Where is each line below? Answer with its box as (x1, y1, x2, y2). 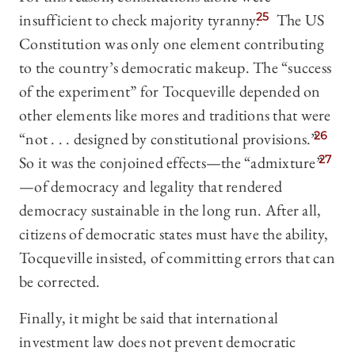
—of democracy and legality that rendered (19, 176, 282, 197)
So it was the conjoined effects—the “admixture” (19, 152, 323, 174)
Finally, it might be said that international (19, 307, 278, 329)
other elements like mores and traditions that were (19, 105, 331, 126)
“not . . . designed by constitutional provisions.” (19, 128, 318, 150)
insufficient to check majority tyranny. (19, 10, 260, 31)
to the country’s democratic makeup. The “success (19, 57, 331, 78)
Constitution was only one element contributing (19, 33, 325, 55)
